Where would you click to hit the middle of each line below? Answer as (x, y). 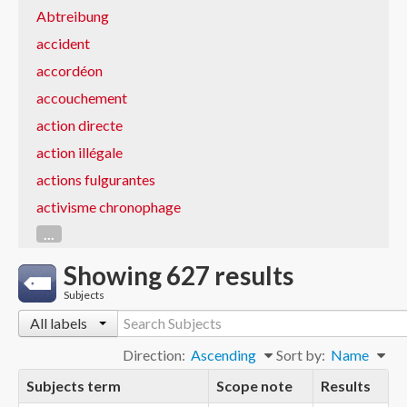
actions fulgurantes (96, 179)
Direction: (154, 355)
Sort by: (301, 355)
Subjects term (74, 386)
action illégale (79, 152)
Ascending (223, 355)
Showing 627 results (179, 275)
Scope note (254, 386)
